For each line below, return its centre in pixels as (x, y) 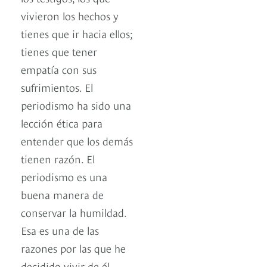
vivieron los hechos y (70, 15)
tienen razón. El (58, 159)
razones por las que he (73, 248)
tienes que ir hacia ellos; (77, 33)
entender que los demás (77, 141)
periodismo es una (64, 176)
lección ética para (62, 123)
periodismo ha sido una (76, 105)
